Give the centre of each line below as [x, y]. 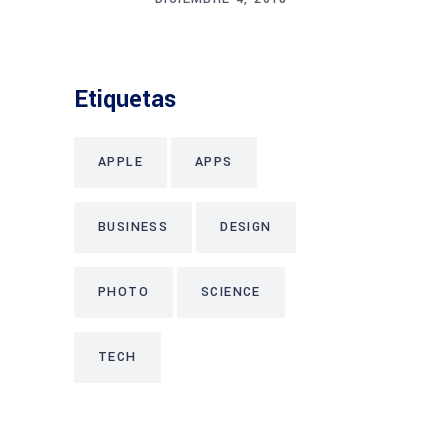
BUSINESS [133, 226]
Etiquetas [125, 99]
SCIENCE [231, 291]
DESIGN [246, 226]
